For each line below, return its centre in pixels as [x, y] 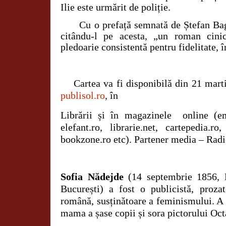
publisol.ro [83, 96]
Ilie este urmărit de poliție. [116, 7]
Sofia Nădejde [92, 177]
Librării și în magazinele [116, 115]
